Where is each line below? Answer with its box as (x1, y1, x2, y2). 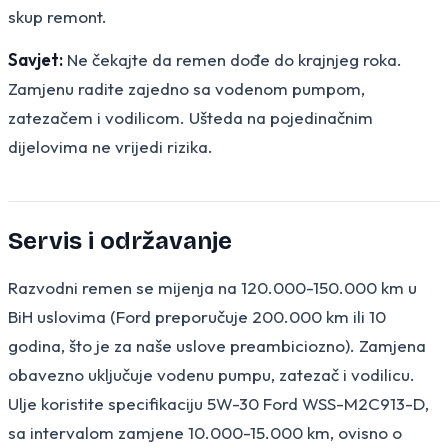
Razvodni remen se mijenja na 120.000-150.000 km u (8, 276, 417, 298)
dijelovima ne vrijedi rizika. (8, 135, 213, 157)
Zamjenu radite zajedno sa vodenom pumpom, (8, 77, 365, 99)
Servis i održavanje (8, 226, 232, 255)
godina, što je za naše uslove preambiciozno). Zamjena (8, 334, 426, 356)
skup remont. (8, 5, 107, 27)
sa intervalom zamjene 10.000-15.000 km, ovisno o (8, 421, 402, 443)
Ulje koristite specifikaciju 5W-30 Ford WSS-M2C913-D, (8, 392, 429, 414)
